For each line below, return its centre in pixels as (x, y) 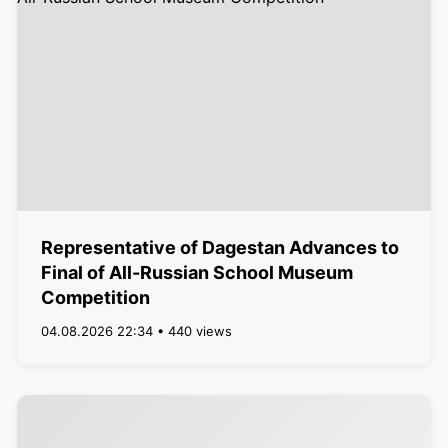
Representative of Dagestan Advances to (219, 247)
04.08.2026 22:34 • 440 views (136, 331)
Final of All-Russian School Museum (196, 272)
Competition (95, 297)
